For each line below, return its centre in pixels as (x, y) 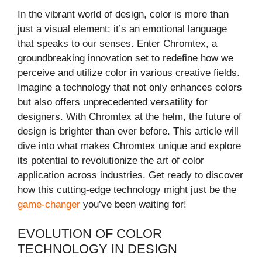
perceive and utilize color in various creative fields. (129, 73)
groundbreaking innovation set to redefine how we (125, 58)
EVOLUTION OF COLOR (90, 234)
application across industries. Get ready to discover (130, 175)
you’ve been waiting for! (133, 204)
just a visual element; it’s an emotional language (122, 29)
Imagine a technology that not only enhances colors (130, 87)
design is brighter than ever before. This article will (128, 131)
